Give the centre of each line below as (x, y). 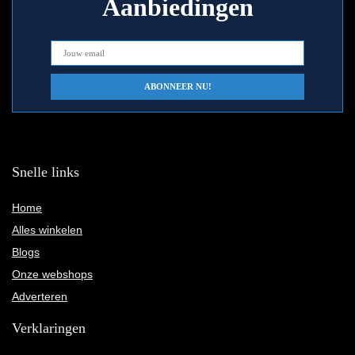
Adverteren (40, 297)
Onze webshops (52, 275)
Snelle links (46, 172)
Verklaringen (49, 328)
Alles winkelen (47, 230)
